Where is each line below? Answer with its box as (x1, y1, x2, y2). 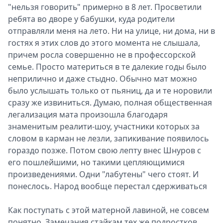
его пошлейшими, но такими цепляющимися (8, 157, 185, 168)
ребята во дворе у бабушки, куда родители (8, 13, 175, 24)
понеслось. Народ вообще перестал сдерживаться (8, 181, 207, 192)
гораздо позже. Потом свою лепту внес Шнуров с (8, 145, 201, 156)
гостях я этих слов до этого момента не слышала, (8, 37, 200, 48)
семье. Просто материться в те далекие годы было (8, 61, 207, 72)
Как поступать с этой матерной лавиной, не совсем (8, 205, 209, 216)
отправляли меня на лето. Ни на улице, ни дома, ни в (8, 25, 215, 36)
